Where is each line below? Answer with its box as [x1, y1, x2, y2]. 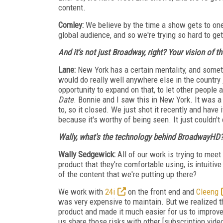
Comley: [58, 19, 84, 30]
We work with [58, 186, 105, 197]
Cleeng [196, 186, 219, 197]
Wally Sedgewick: [58, 149, 115, 159]
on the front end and [126, 186, 196, 197]
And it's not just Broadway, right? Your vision [58, 47, 205, 57]
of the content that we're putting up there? [58, 169, 197, 179]
